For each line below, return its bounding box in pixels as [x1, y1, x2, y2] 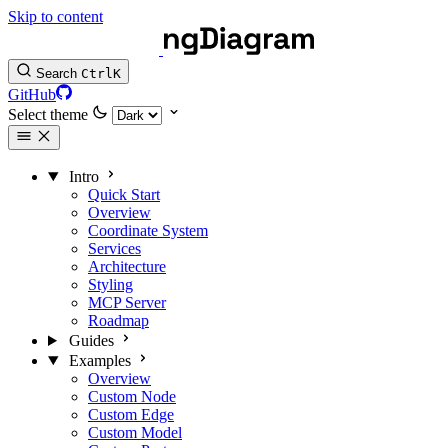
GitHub [8, 86, 56, 103]
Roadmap [88, 312, 149, 329]
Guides [68, 332, 114, 349]
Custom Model [88, 424, 182, 441]
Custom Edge [88, 406, 174, 423]
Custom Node [88, 388, 176, 405]
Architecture [88, 258, 166, 275]
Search [36, 66, 77, 81]
